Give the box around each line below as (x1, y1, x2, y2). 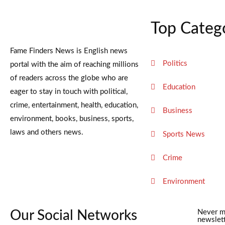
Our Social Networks (10, 208, 137, 222)
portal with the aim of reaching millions (10, 60, 139, 68)
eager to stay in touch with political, (10, 87, 128, 95)
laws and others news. (10, 128, 83, 136)
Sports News (162, 130, 205, 138)
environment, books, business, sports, (10, 115, 134, 123)
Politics (162, 59, 187, 67)
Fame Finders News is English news (10, 47, 128, 55)
